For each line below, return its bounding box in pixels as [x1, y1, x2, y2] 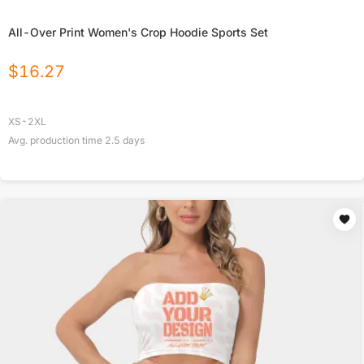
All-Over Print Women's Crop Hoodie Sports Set [8, 25, 268, 40]
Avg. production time [8, 134, 105, 147]
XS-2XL [8, 115, 46, 128]
